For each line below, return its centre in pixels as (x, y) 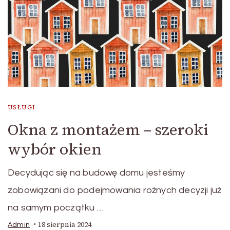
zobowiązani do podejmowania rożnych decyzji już (115, 190)
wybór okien (55, 149)
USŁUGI (22, 107)
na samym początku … (56, 207)
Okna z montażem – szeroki (108, 129)
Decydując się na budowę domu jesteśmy (97, 172)
